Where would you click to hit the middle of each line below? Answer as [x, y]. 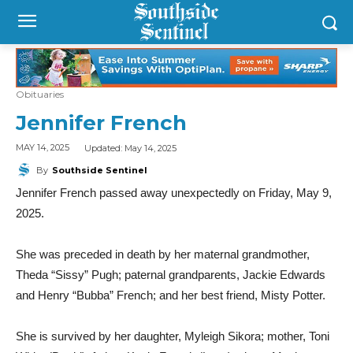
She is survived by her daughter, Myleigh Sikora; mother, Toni [173, 336]
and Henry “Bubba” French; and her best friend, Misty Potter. [171, 295]
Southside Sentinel [100, 170]
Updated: [104, 148]
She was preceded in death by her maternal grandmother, [163, 254]
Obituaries [40, 95]
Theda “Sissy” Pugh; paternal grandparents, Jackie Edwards [171, 274]
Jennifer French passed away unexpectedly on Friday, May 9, [174, 192]
